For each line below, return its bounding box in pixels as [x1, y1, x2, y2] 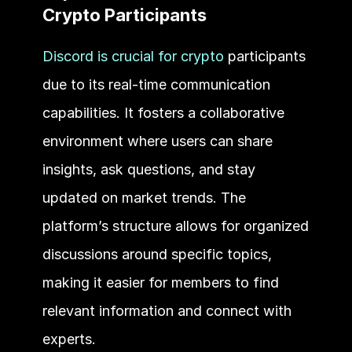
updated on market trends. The [42, 189, 246, 206]
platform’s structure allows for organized [42, 217, 309, 234]
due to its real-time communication [42, 75, 270, 93]
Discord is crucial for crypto [42, 47, 224, 64]
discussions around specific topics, [42, 245, 272, 262]
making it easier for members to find [42, 273, 279, 291]
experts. [42, 330, 100, 347]
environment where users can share [42, 132, 273, 149]
